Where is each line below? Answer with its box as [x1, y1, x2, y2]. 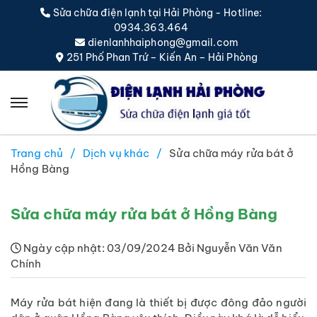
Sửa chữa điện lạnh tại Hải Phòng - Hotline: [52, 6, 263, 19]
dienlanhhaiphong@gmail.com [88, 36, 238, 49]
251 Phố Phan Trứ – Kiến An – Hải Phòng [67, 51, 258, 64]
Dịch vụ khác [83, 146, 150, 160]
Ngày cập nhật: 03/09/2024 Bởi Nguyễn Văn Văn [21, 241, 282, 255]
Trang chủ [11, 146, 63, 160]
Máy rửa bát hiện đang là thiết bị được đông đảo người [11, 296, 306, 309]
